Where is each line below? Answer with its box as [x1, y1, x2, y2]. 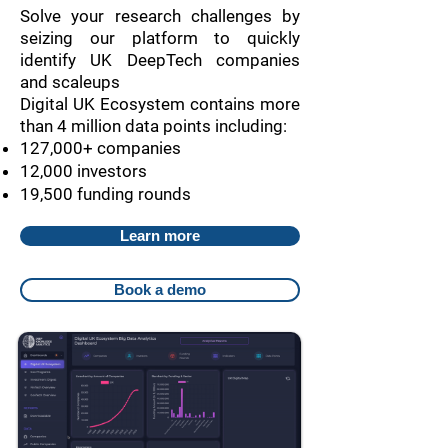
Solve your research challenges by [20, 6, 300, 26]
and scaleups [20, 72, 120, 92]
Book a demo [114, 281, 206, 298]
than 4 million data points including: [20, 116, 287, 136]
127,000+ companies [20, 138, 181, 158]
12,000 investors [20, 161, 147, 181]
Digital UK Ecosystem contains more [20, 94, 300, 114]
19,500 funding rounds [20, 184, 191, 204]
